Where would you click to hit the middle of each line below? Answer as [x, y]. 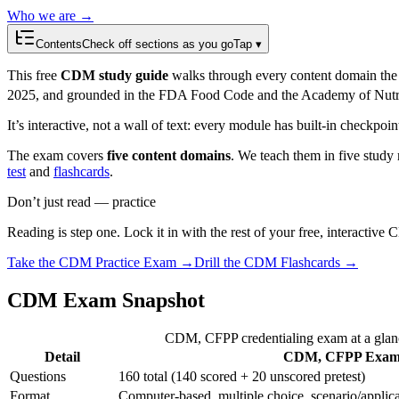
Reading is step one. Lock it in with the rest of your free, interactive [198, 232]
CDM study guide [114, 75]
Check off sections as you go [158, 44]
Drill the [219, 263]
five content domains [169, 156]
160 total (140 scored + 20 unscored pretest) [242, 376]
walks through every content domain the [285, 75]
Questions [38, 376]
